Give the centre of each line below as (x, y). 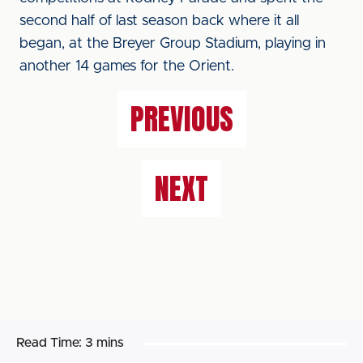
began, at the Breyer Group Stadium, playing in (173, 44)
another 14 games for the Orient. (127, 66)
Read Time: (49, 343)
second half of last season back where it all (159, 21)
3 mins (105, 343)
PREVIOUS (181, 119)
